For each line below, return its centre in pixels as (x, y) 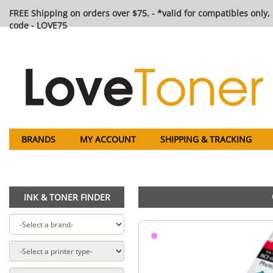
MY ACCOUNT (108, 139)
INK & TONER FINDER (67, 197)
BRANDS (38, 139)
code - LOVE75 (38, 25)
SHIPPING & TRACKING (206, 139)
